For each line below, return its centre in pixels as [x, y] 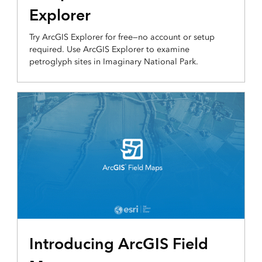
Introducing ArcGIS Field [118, 243]
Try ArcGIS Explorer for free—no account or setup [122, 37]
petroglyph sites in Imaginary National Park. [113, 62]
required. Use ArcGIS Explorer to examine [109, 50]
